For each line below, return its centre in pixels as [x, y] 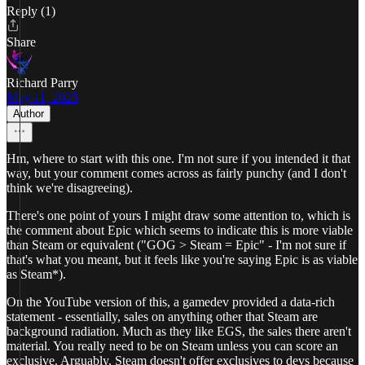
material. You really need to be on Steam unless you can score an [172, 346]
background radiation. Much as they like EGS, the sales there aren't [179, 331]
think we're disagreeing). [70, 188]
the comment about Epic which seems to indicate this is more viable [180, 230]
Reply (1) [31, 11]
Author [29, 114]
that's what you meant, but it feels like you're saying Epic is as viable [182, 259]
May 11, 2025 [42, 97]
